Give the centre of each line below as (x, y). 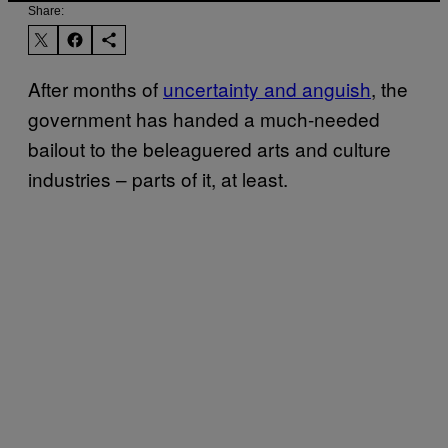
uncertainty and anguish (267, 88)
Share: (46, 10)
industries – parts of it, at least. (158, 178)
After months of (95, 88)
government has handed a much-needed (204, 118)
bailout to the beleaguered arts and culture (209, 148)
